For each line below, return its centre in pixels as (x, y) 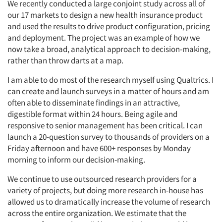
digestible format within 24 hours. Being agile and (92, 114)
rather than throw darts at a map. (65, 60)
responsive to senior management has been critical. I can (105, 125)
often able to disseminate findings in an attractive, (94, 103)
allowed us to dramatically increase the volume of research (109, 202)
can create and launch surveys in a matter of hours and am (108, 91)
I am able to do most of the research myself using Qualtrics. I (111, 80)
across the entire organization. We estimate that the (97, 213)
